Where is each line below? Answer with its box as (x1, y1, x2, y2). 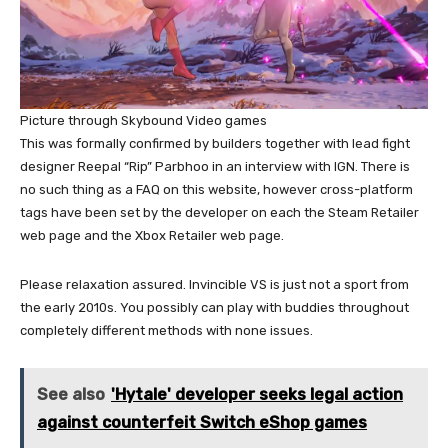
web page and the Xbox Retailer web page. (20, 227, 284, 243)
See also (37, 384, 105, 404)
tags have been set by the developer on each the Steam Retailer (20, 204, 419, 220)
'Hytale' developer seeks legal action (111, 384, 403, 404)
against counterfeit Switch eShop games (37, 412, 367, 432)
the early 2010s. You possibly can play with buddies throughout (20, 299, 409, 315)
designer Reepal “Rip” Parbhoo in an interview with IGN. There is (20, 158, 410, 174)
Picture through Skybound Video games (20, 112, 267, 128)
